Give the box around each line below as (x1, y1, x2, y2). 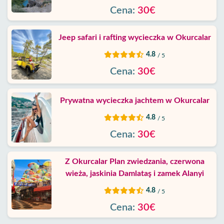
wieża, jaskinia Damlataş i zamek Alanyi (65, 169, 204, 177)
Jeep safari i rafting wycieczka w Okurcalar (58, 33, 211, 41)
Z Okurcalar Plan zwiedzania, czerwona (64, 157, 204, 165)
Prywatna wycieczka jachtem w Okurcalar (59, 96, 209, 104)
